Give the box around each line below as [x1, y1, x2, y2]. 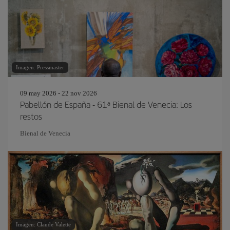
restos [20, 110, 42, 122]
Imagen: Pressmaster [16, 64, 64, 70]
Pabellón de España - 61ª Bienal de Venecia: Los [20, 98, 192, 110]
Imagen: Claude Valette [16, 221, 71, 227]
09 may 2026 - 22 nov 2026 [20, 89, 97, 97]
